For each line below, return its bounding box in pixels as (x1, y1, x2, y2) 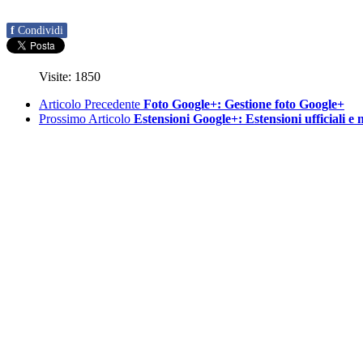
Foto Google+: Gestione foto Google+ (143, 97, 344, 112)
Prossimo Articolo (39, 112, 130, 126)
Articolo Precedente (39, 97, 140, 112)
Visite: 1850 (39, 70, 100, 84)
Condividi (18, 24, 63, 37)
